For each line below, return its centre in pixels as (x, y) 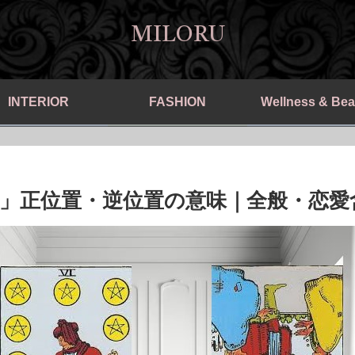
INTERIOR (38, 101)
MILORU (177, 36)
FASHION (177, 101)
